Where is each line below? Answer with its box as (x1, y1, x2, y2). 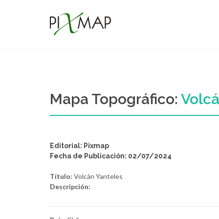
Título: (50, 172, 72, 180)
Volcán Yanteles (72, 172, 123, 180)
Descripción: (50, 182, 90, 191)
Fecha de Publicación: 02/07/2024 (50, 152, 172, 160)
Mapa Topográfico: (50, 90, 181, 108)
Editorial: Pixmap (50, 142, 109, 150)
